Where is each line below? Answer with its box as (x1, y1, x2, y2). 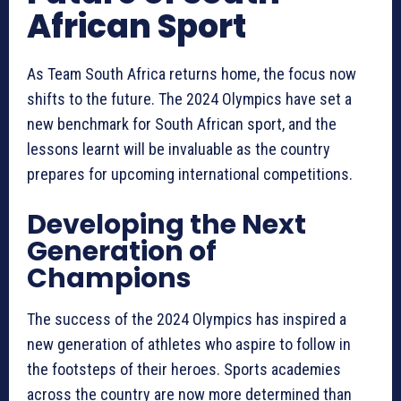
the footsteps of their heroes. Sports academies (27, 360, 341, 380)
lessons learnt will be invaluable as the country (27, 140, 330, 159)
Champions (27, 260, 192, 298)
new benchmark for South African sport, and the (27, 115, 337, 134)
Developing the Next (27, 206, 306, 244)
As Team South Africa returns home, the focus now (27, 64, 356, 84)
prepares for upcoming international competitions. (27, 165, 353, 184)
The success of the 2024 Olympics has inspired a (27, 310, 346, 329)
